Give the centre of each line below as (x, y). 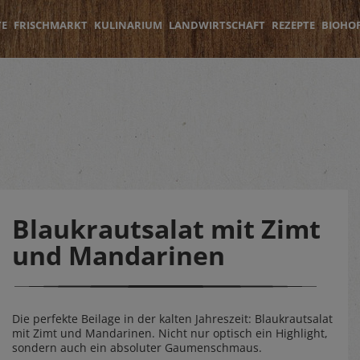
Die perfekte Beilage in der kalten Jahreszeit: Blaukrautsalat (172, 319)
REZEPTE (293, 25)
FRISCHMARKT (51, 25)
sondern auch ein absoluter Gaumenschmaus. (137, 348)
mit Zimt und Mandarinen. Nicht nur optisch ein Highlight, (170, 333)
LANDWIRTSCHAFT (217, 25)
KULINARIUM (128, 25)
